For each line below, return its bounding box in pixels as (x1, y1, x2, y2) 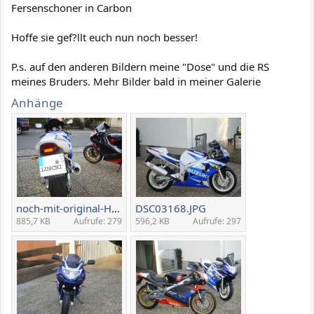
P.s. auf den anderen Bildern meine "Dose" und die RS (11, 60, 269, 74)
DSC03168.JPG (135, 200, 206, 215)
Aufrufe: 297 (193, 214, 241, 227)
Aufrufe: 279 (74, 214, 122, 227)
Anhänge (11, 94, 63, 111)
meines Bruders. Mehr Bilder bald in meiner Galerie (11, 74, 261, 88)
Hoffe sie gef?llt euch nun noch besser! (11, 30, 198, 44)
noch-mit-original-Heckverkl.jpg (111, 200, 120, 215)
